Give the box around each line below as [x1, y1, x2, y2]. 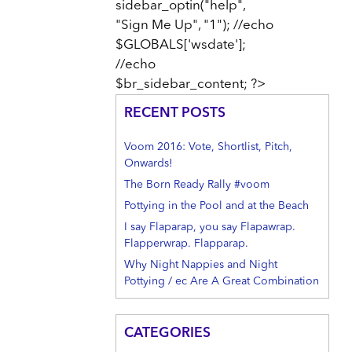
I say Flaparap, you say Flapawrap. [124, 222, 295, 233]
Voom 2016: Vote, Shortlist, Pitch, [124, 141, 292, 153]
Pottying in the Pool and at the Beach [124, 200, 309, 212]
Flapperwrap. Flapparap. [124, 238, 248, 250]
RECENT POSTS [124, 107, 225, 121]
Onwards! [124, 158, 173, 170]
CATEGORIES [124, 327, 211, 341]
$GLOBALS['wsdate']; [115, 38, 246, 53]
